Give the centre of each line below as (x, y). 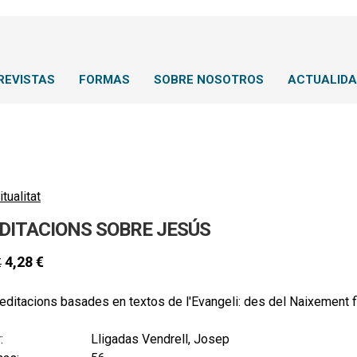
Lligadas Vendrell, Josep (160, 339)
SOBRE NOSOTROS (209, 80)
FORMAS (104, 80)
